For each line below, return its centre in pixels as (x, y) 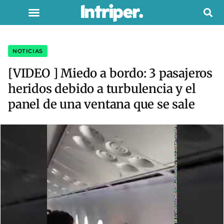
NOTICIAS (28, 51)
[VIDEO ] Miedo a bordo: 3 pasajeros (110, 73)
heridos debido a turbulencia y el (102, 89)
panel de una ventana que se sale (101, 104)
